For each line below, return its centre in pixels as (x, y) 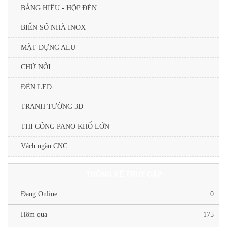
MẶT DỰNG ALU (48, 47)
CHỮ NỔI (36, 67)
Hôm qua (34, 214)
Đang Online (39, 194)
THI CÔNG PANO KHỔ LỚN (65, 126)
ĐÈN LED (36, 87)
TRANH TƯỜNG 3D (52, 106)
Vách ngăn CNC (44, 146)
